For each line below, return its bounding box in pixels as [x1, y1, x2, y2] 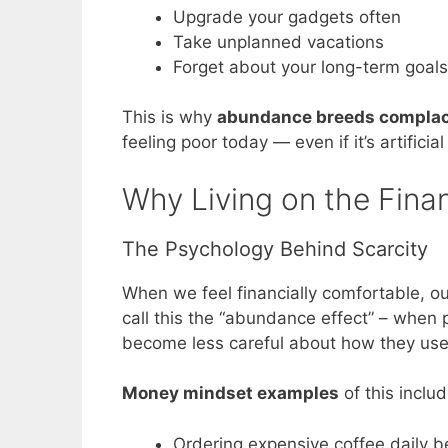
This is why [122, 107, 217, 128]
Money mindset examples [122, 383, 339, 404]
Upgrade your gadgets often [173, 6, 401, 27]
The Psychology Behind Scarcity [122, 236, 428, 261]
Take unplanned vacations [173, 31, 384, 52]
